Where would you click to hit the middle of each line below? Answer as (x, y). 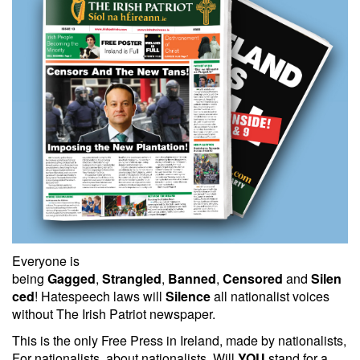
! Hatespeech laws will (100, 296)
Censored (253, 278)
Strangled (132, 278)
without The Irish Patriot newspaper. (114, 313)
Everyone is (46, 260)
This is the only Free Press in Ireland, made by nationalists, (179, 340)
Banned (192, 278)
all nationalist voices (270, 296)
